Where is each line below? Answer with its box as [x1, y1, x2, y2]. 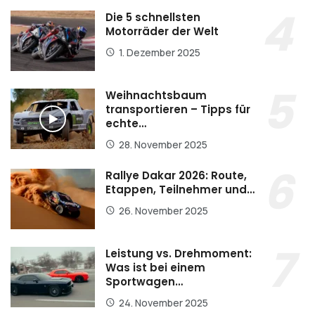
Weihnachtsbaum [105, 88, 207, 103]
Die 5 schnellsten [105, 10, 200, 25]
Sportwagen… [105, 274, 183, 289]
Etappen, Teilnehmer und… [105, 182, 255, 198]
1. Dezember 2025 [119, 46, 200, 60]
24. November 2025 [119, 295, 208, 309]
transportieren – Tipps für [105, 102, 250, 117]
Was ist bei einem [105, 259, 205, 275]
